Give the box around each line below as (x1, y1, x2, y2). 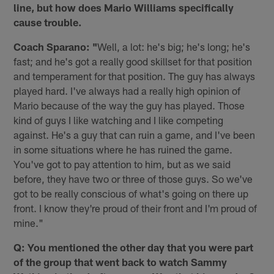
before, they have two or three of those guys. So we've (13, 172, 253, 185)
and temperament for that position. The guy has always (13, 70, 256, 83)
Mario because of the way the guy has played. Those (13, 99, 245, 112)
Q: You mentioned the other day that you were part (13, 241, 254, 254)
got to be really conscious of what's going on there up (13, 187, 249, 200)
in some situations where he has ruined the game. (13, 143, 233, 156)
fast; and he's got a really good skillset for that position (13, 55, 253, 68)
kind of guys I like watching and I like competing (13, 114, 224, 127)
